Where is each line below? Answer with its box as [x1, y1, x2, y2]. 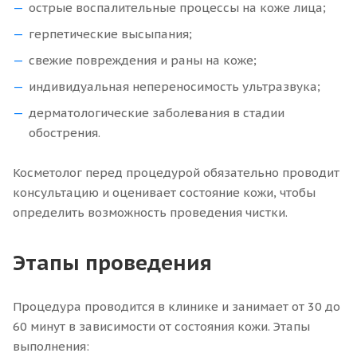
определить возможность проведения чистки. [13, 205, 288, 220]
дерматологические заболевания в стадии [29, 105, 284, 120]
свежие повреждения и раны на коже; [29, 53, 257, 68]
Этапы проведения [13, 249, 212, 276]
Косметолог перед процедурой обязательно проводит [13, 165, 339, 180]
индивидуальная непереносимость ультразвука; [29, 79, 320, 94]
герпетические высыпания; [29, 26, 192, 41]
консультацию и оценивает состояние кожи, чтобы [13, 185, 316, 200]
